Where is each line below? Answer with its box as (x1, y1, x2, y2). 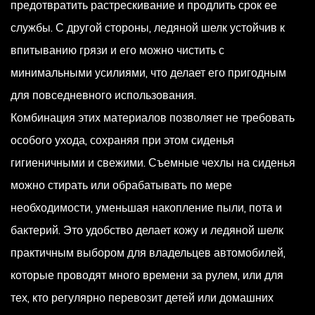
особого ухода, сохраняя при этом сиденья (11, 132, 234, 148)
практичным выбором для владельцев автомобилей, (11, 245, 285, 261)
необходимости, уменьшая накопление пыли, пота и (11, 200, 282, 216)
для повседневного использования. (11, 87, 196, 103)
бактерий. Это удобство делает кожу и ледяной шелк (11, 222, 283, 238)
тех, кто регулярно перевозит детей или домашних (11, 290, 274, 306)
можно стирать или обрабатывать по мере (11, 177, 232, 193)
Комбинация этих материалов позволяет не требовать (11, 110, 295, 126)
